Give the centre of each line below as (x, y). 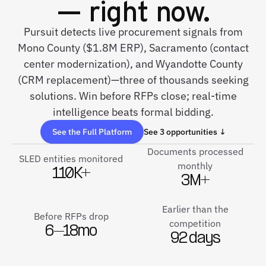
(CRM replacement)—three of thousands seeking (133, 80)
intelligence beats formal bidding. (133, 112)
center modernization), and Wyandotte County (133, 64)
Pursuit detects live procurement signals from (133, 32)
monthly (195, 166)
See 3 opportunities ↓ (185, 132)
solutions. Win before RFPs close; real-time (133, 96)
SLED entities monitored (71, 159)
